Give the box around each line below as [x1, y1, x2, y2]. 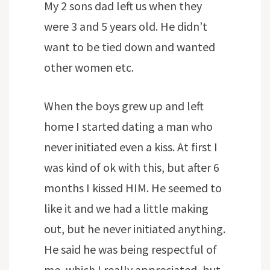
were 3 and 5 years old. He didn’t [44, 19, 207, 34]
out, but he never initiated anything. [44, 221, 225, 237]
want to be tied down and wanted [44, 39, 215, 55]
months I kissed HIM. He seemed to [44, 180, 222, 196]
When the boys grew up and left [44, 98, 204, 114]
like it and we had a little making [44, 201, 209, 216]
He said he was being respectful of [44, 242, 217, 257]
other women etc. [44, 60, 134, 75]
